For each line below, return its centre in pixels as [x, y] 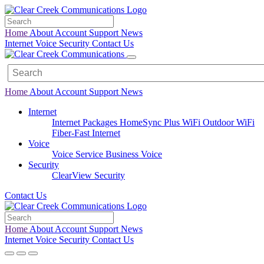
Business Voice [134, 154]
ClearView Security [88, 175]
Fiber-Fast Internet [86, 133]
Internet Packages [86, 122]
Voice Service [79, 154]
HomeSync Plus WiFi [161, 122]
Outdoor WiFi [229, 122]
